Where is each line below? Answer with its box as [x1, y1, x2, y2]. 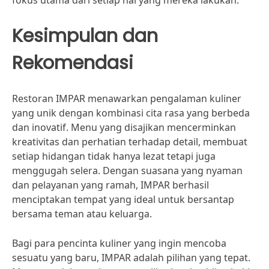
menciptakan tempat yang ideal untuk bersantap [12, 193, 234, 206]
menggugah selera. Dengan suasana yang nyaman [12, 164, 243, 177]
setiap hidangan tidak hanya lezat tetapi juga [12, 150, 216, 163]
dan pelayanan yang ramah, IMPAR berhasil [12, 178, 209, 192]
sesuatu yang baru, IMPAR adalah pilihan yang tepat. [12, 251, 250, 264]
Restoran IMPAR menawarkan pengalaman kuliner [12, 92, 241, 105]
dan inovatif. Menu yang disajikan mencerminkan [12, 121, 236, 134]
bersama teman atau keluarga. [12, 207, 152, 220]
